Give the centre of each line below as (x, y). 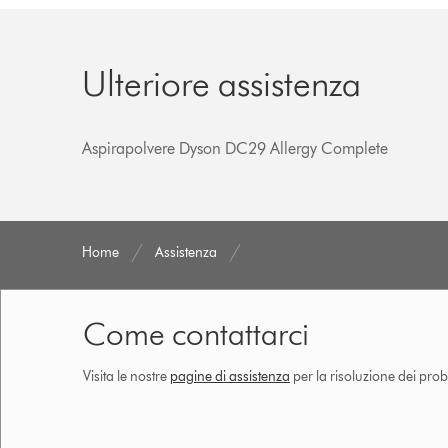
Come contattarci (196, 333)
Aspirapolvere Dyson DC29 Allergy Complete (235, 148)
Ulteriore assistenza (222, 82)
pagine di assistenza (230, 376)
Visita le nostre (126, 376)
